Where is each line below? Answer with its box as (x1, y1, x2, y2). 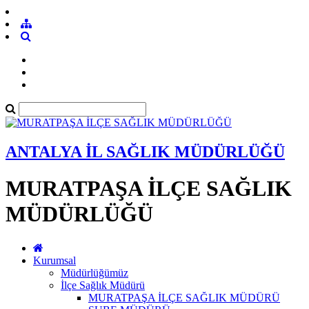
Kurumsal (33, 254, 76, 266)
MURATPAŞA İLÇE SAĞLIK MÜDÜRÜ (88, 291, 280, 303)
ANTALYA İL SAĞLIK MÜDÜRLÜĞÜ (6, 142, 285, 161)
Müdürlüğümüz (61, 266, 128, 279)
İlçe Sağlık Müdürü (61, 279, 145, 291)
